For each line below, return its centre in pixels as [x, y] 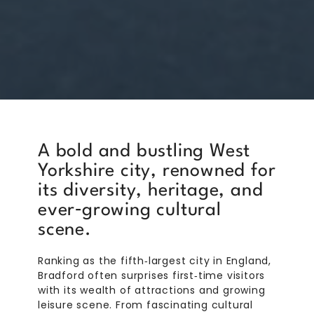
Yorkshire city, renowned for [157, 171]
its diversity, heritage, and [151, 191]
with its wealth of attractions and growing [152, 291]
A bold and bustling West [144, 152]
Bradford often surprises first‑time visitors [152, 276]
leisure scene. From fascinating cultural [145, 305]
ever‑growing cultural [130, 211]
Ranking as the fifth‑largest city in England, [155, 261]
